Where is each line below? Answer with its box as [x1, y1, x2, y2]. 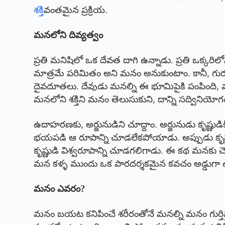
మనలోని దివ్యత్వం [34, 30, 103, 41]
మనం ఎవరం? [34, 183, 86, 194]
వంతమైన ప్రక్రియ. [44, 5, 108, 16]
